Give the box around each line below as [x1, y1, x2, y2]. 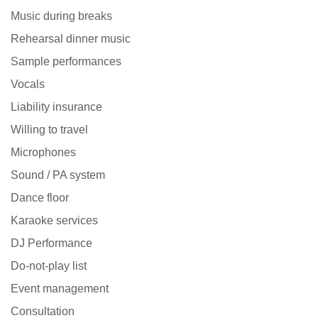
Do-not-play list [11, 260, 87, 273]
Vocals [11, 78, 45, 91]
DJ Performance [11, 237, 92, 250]
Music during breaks [11, 10, 112, 23]
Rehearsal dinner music [11, 33, 131, 45]
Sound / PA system [11, 169, 105, 182]
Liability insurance [11, 101, 102, 114]
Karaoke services [11, 214, 98, 227]
